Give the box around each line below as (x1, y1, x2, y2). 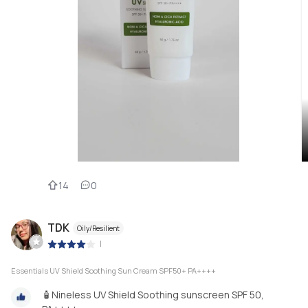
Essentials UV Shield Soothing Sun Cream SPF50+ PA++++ (11, 265, 216, 276)
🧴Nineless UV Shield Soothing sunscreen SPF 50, (42, 288, 264, 302)
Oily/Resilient (77, 223, 120, 233)
